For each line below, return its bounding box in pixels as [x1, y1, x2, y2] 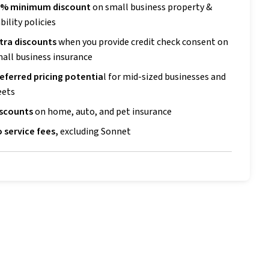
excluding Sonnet [60, 124, 131, 138]
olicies [29, 15, 56, 29]
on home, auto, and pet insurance [35, 104, 172, 118]
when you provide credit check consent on [56, 35, 228, 49]
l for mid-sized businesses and [103, 70, 226, 83]
